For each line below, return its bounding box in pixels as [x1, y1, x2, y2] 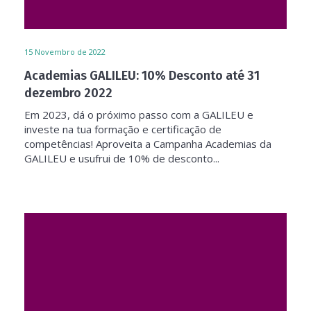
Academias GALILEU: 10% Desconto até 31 [24, 68, 260, 83]
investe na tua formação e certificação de [24, 122, 221, 136]
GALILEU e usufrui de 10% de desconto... [24, 151, 219, 165]
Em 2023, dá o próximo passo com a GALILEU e [24, 108, 253, 121]
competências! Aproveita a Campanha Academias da [24, 137, 271, 151]
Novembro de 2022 [35, 47, 106, 57]
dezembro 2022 [24, 85, 112, 101]
